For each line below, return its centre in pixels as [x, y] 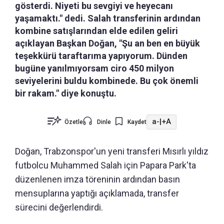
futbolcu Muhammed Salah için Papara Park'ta [105, 165]
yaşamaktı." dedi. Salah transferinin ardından [108, 18]
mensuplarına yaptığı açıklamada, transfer [97, 193]
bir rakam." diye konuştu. [66, 93]
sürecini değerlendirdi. [59, 207]
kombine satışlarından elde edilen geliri [96, 30]
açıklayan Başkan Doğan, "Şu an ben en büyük [107, 43]
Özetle [74, 122]
